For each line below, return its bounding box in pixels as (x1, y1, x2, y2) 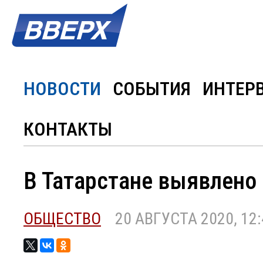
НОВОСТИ (23, 77, 101, 100)
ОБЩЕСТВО (23, 209, 101, 228)
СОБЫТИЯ (113, 77, 191, 100)
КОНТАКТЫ (23, 118, 112, 140)
